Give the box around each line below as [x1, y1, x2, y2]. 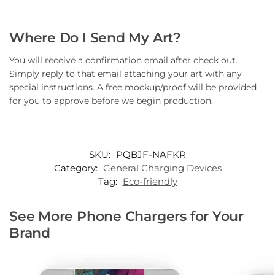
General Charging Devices [103, 161, 222, 174]
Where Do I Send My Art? [9, 29, 181, 47]
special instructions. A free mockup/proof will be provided [9, 82, 257, 93]
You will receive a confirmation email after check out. [9, 55, 238, 66]
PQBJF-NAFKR [116, 148, 186, 160]
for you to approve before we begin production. [9, 95, 213, 107]
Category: [53, 161, 100, 174]
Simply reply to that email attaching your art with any [9, 68, 242, 80]
